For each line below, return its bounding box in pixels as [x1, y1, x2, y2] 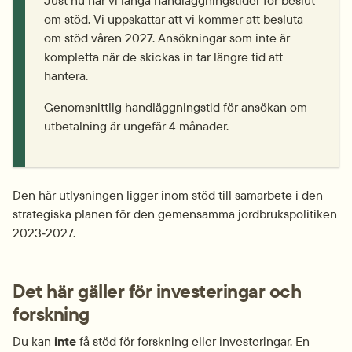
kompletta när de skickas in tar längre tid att [44, 49, 283, 64]
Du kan [13, 333, 54, 349]
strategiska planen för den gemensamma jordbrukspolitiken [13, 206, 337, 222]
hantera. [44, 68, 88, 83]
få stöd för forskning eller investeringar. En [79, 333, 310, 349]
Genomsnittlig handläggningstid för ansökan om [44, 99, 307, 115]
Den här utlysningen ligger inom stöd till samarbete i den [13, 187, 323, 203]
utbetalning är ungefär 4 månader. [44, 118, 229, 134]
